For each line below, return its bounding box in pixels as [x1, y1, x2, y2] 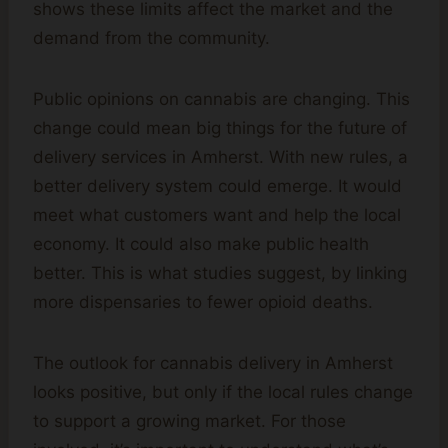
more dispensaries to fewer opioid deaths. [33, 292, 373, 313]
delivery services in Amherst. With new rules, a [33, 147, 408, 168]
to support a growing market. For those [33, 411, 346, 432]
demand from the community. [33, 28, 270, 49]
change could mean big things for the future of [33, 118, 407, 139]
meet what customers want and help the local [33, 205, 401, 226]
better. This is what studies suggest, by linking [33, 263, 407, 284]
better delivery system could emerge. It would [33, 176, 402, 197]
